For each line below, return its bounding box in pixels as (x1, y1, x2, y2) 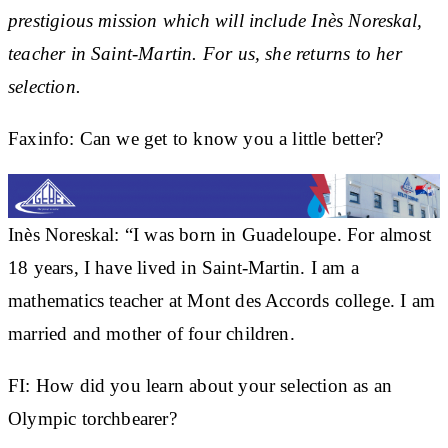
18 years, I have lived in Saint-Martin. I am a (8, 256, 359, 278)
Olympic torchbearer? (8, 407, 177, 429)
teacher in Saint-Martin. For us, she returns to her (8, 42, 402, 64)
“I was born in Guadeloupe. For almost (124, 223, 431, 245)
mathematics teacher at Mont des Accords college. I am (8, 289, 436, 311)
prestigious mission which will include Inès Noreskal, (8, 9, 423, 31)
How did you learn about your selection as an (30, 374, 393, 396)
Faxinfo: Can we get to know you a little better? (8, 127, 384, 149)
